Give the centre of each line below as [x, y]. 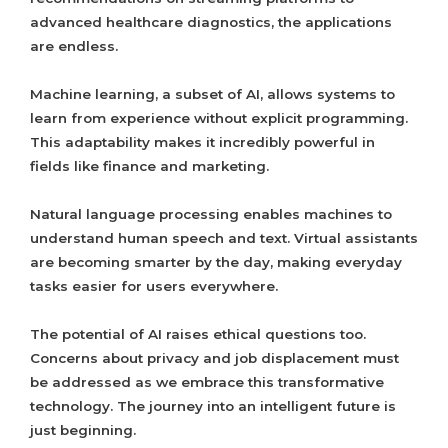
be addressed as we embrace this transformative [207, 382]
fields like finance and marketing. [149, 166]
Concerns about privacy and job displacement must [214, 358]
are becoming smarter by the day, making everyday [216, 262]
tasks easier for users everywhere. [154, 286]
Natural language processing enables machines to [211, 214]
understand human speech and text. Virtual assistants [224, 238]
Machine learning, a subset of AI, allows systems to [212, 94]
